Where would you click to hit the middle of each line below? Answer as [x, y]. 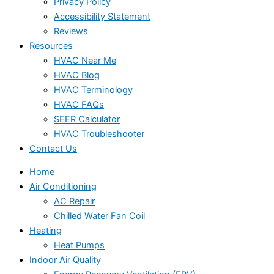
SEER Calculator [87, 119]
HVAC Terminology [93, 90]
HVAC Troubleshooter [99, 134]
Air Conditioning [63, 187]
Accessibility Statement [102, 16]
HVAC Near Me [85, 60]
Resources [51, 46]
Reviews [71, 31]
